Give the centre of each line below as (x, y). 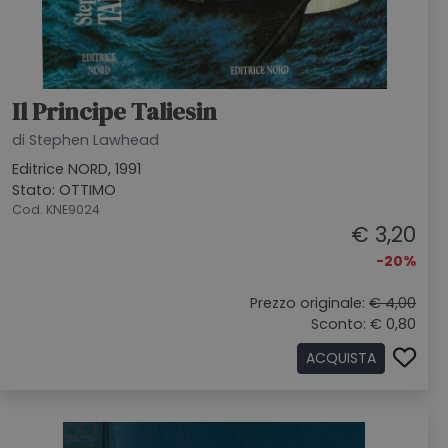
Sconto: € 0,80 (363, 324)
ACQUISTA (341, 358)
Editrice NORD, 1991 (76, 169)
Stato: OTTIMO (64, 190)
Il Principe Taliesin (114, 111)
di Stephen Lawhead (85, 140)
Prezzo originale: (309, 303)
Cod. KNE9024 (56, 209)
